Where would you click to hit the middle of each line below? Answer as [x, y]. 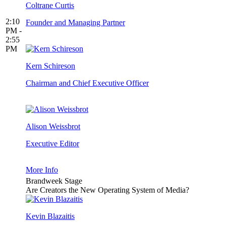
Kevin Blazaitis [50, 216]
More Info [42, 170]
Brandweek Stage [54, 181]
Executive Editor [52, 144]
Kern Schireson [50, 66]
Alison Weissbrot [53, 127]
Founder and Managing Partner [75, 23]
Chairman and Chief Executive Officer [87, 83]
